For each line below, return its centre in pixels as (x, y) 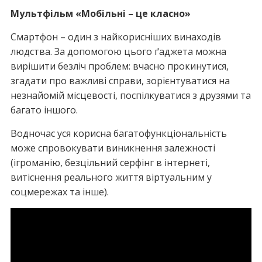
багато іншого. (44, 110)
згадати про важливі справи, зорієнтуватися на (120, 81)
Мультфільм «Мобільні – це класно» (100, 13)
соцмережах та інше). (59, 192)
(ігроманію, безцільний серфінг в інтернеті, (110, 163)
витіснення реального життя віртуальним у (111, 177)
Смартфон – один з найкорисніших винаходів (116, 37)
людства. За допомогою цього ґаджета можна (118, 51)
